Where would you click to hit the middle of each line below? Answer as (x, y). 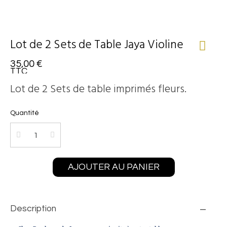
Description (33, 209)
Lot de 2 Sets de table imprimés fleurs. (98, 89)
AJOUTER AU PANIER (113, 167)
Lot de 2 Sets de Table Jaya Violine (97, 45)
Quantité (25, 113)
